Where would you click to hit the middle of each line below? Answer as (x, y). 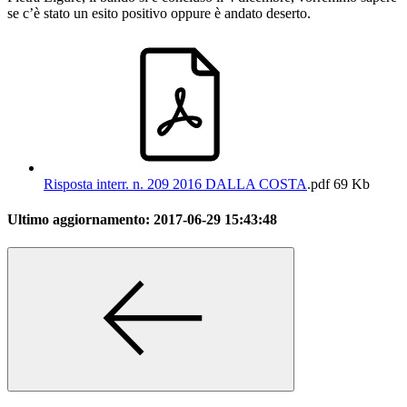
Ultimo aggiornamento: (80, 220)
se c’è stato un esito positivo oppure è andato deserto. (159, 13)
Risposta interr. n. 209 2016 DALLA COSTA (175, 184)
